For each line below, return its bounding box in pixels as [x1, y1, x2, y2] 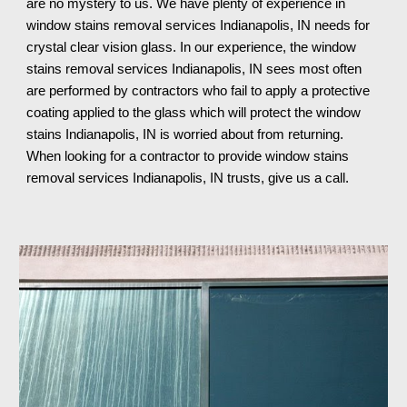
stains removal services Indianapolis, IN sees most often [26, 62, 362, 76]
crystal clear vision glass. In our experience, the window [26, 40, 357, 55]
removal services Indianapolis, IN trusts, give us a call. [26, 171, 350, 185]
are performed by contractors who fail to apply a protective [26, 84, 371, 98]
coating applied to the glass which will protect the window [26, 105, 362, 120]
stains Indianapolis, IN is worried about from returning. [26, 127, 344, 142]
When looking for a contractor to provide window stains [26, 149, 350, 164]
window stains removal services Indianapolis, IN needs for [26, 18, 371, 33]
